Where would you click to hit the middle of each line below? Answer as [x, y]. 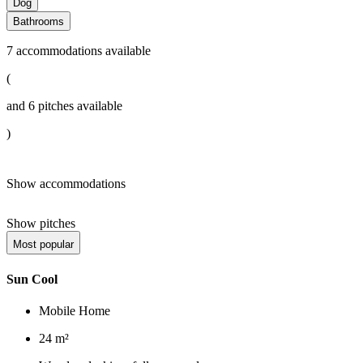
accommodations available [82, 51]
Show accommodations [66, 184]
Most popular [43, 245]
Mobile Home [75, 310]
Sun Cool [32, 279]
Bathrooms [38, 22]
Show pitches [41, 224]
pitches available [79, 106]
